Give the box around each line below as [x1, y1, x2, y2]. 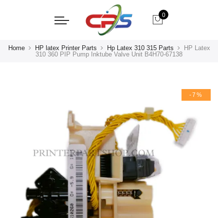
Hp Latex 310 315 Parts [107, 44, 174, 52]
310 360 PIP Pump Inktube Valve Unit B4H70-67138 [36, 51, 182, 58]
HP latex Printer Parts [35, 44, 97, 52]
